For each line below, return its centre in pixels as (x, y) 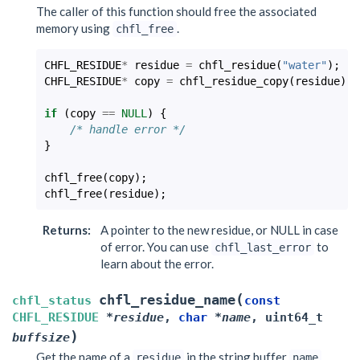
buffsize (41, 337)
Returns (65, 229)
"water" (305, 65)
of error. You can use (156, 246)
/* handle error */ (128, 129)
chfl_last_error (263, 247)
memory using (74, 28)
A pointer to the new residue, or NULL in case (219, 229)
